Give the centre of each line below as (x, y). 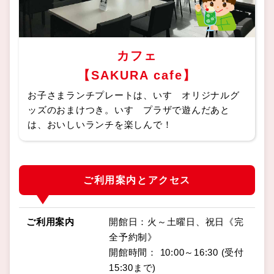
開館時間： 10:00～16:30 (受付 (176, 252)
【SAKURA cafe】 (137, 75)
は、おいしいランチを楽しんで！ (100, 124)
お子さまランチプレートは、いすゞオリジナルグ (134, 95)
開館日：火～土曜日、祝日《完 (176, 221)
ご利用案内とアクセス (137, 180)
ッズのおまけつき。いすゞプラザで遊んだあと (129, 109)
